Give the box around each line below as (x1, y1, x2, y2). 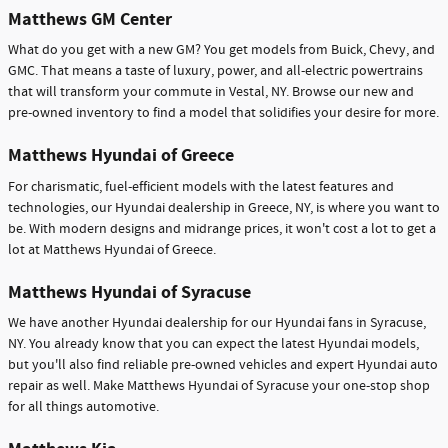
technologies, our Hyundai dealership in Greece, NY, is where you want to (8, 198, 440, 217)
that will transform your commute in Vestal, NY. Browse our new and (8, 83, 414, 102)
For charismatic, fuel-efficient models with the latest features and (8, 177, 394, 196)
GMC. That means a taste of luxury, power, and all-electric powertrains (8, 62, 423, 81)
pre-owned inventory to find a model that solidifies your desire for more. (8, 104, 439, 123)
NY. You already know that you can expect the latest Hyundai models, (8, 335, 419, 354)
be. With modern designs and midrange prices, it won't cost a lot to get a (8, 219, 436, 238)
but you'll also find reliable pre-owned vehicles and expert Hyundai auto (8, 356, 438, 375)
